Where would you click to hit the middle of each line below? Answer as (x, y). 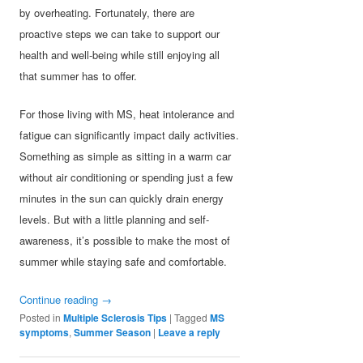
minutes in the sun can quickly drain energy (122, 198)
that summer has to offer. (79, 75)
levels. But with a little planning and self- (115, 219)
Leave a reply (190, 332)
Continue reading (61, 299)
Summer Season (113, 332)
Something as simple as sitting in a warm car (126, 156)
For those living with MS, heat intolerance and (127, 113)
